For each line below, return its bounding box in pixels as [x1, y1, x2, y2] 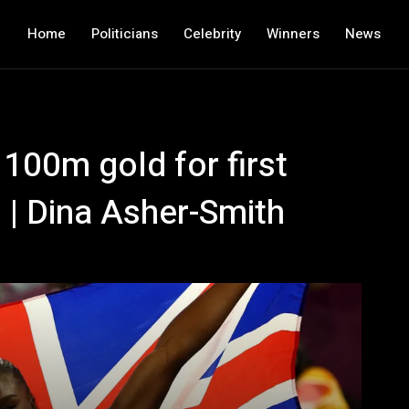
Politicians [91, 24, 159, 44]
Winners [267, 24, 320, 44]
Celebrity [184, 24, 242, 44]
